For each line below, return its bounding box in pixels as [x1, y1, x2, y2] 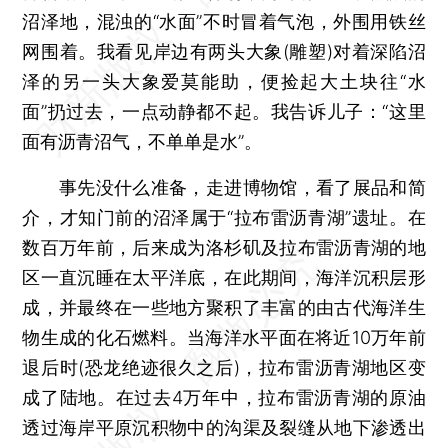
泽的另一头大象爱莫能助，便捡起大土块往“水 [22, 70, 426, 92]
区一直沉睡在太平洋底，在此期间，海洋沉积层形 [22, 266, 426, 288]
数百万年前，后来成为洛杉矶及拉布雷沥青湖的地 [22, 236, 426, 258]
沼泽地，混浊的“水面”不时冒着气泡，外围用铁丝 [22, 10, 426, 32]
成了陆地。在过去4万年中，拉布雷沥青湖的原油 [22, 386, 426, 408]
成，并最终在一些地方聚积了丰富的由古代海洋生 [22, 296, 426, 318]
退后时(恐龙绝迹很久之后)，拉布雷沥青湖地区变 [22, 356, 426, 378]
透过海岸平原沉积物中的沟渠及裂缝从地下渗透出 [22, 416, 426, 438]
